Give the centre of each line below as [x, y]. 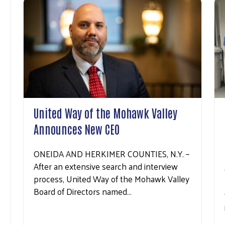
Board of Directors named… [83, 192]
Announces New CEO [77, 129]
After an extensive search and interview [106, 166]
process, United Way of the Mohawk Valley [111, 179]
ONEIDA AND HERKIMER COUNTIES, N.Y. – [111, 154]
